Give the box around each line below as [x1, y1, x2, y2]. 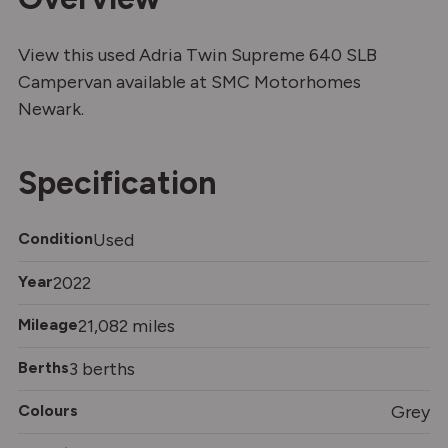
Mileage [18, 315, 78, 334]
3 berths [69, 358, 135, 379]
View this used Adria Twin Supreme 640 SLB [18, 44, 377, 66]
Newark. [18, 98, 84, 120]
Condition [18, 229, 93, 248]
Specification [18, 164, 217, 202]
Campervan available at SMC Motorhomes [18, 71, 361, 93]
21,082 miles [78, 315, 175, 336]
